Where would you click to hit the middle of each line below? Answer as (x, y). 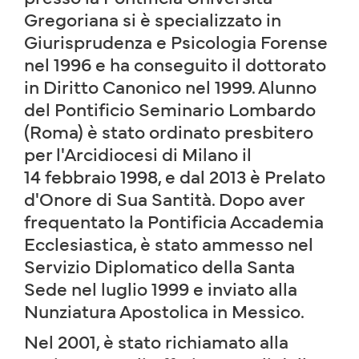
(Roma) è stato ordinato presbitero (169, 131)
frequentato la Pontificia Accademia (174, 220)
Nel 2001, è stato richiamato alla (156, 341)
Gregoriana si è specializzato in (153, 18)
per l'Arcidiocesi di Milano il (138, 153)
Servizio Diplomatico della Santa (159, 265)
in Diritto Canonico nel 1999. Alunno (170, 86)
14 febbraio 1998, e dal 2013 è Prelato (175, 175)
